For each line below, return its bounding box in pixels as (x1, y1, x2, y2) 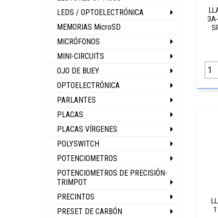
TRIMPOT (57, 178, 87, 187)
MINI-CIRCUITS (57, 52, 104, 61)
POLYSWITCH (57, 139, 99, 148)
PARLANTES (57, 95, 96, 105)
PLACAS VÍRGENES (57, 125, 117, 134)
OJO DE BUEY (57, 66, 99, 75)
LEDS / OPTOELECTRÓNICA (57, 8, 144, 17)
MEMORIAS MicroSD (57, 22, 121, 32)
